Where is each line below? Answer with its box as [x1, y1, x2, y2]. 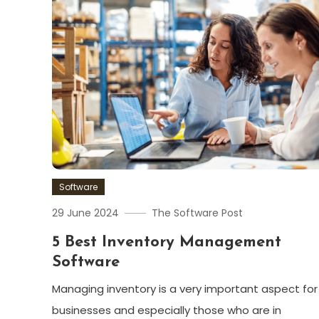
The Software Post [151, 206, 243, 221]
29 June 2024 [51, 206, 119, 221]
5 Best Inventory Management [51, 234, 281, 251]
